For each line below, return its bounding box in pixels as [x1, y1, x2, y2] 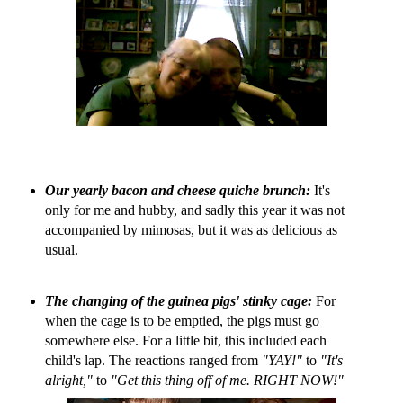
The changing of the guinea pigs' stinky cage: [44, 293, 312, 309]
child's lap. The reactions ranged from [44, 353, 262, 369]
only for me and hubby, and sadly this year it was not [44, 201, 345, 218]
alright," [44, 372, 93, 389]
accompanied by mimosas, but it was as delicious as [44, 221, 337, 237]
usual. [44, 241, 78, 257]
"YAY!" [261, 353, 306, 369]
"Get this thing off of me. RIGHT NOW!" [110, 372, 344, 389]
